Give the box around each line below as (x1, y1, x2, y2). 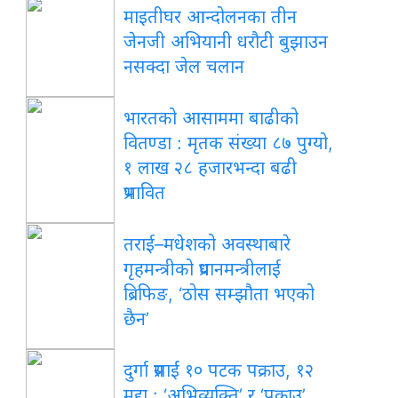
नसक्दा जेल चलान (123, 56, 245, 78)
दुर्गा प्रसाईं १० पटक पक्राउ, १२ (123, 360, 314, 382)
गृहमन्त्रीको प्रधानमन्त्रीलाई (123, 259, 282, 281)
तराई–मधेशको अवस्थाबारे (123, 234, 291, 256)
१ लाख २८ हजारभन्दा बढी (123, 157, 298, 179)
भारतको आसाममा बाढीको (123, 107, 299, 130)
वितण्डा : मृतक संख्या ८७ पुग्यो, (123, 132, 334, 155)
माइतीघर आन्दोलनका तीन (123, 6, 298, 28)
